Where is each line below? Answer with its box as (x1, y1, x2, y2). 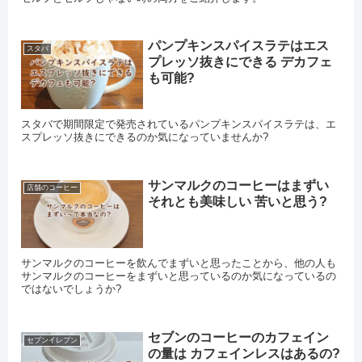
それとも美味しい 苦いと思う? (147, 194, 327, 208)
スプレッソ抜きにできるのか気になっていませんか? (21, 130, 269, 143)
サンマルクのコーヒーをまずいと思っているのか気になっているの (21, 270, 337, 283)
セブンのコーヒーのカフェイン (147, 330, 329, 344)
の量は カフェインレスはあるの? (147, 346, 340, 360)
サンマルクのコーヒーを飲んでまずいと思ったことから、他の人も (21, 257, 337, 270)
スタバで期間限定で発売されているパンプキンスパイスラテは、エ (21, 117, 337, 130)
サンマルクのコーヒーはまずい (147, 178, 329, 192)
